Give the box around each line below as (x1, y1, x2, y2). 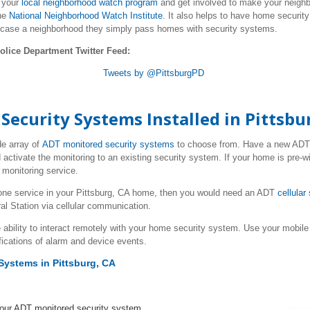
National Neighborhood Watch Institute (9, 10, 163, 21)
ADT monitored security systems (42, 139, 174, 149)
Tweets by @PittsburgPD (103, 68, 204, 78)
